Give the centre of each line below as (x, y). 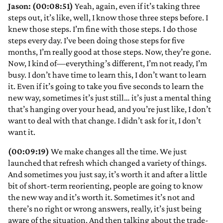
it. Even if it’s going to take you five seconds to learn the (106, 86)
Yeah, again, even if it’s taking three (137, 6)
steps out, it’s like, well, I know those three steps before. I (108, 18)
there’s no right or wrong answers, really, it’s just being (105, 209)
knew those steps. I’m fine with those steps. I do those (103, 29)
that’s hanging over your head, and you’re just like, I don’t (110, 109)
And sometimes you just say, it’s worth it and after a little (108, 174)
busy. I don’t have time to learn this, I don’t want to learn (107, 75)
